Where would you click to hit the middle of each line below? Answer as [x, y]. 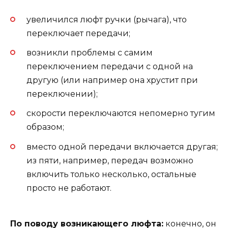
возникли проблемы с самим [90, 53]
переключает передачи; [78, 33]
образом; [45, 127]
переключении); [62, 94]
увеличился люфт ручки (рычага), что [107, 19]
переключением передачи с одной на [110, 67]
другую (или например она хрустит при [112, 80]
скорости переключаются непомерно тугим [121, 113]
